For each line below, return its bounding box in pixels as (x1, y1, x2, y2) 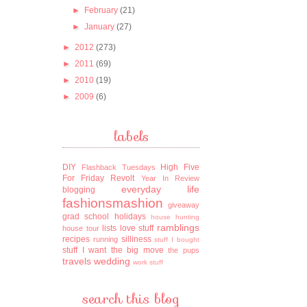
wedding (94, 255, 130, 267)
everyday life (121, 183, 199, 195)
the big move (110, 245, 164, 255)
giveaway (168, 200, 199, 209)
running (93, 234, 118, 243)
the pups (168, 245, 200, 254)
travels (62, 255, 91, 267)
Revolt (110, 173, 135, 183)
